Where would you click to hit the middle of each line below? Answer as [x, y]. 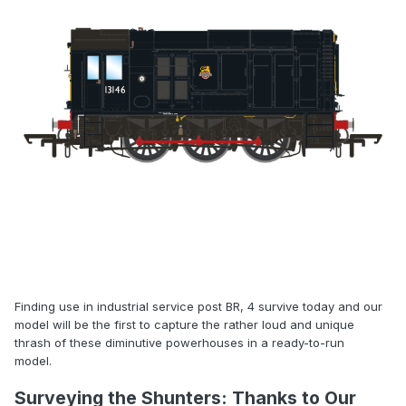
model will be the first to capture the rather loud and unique [184, 324]
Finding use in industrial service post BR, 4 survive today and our [198, 306]
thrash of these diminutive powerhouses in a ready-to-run [179, 343]
